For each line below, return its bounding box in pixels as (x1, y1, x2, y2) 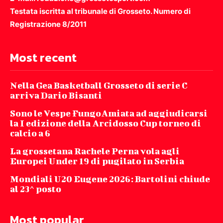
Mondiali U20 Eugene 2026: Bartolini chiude (10, 174, 210, 185)
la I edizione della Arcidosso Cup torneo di (10, 118, 201, 129)
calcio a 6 (10, 128, 50, 139)
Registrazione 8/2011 (10, 19, 87, 29)
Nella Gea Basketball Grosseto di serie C (10, 80, 188, 91)
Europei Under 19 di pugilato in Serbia (10, 156, 184, 167)
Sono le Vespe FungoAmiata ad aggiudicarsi (10, 108, 208, 119)
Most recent (10, 49, 77, 67)
